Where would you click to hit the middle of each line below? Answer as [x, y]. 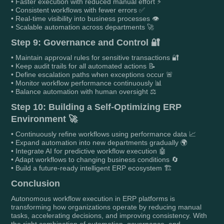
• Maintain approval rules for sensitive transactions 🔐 [95, 57]
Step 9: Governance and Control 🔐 [86, 42]
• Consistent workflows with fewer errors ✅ [78, 10]
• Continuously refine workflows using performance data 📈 [104, 134]
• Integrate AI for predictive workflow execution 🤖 [89, 151]
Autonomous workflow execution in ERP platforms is [93, 198]
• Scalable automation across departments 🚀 [83, 27]
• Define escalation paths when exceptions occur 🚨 [92, 74]
